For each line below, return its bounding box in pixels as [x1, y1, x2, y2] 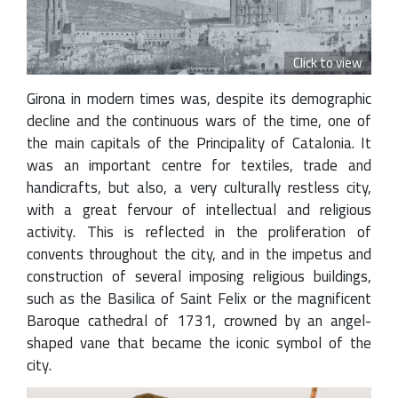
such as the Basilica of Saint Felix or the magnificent [27, 284, 371, 314]
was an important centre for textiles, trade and [27, 151, 371, 180]
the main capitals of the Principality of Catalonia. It [27, 129, 371, 158]
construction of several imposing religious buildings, [27, 262, 371, 291]
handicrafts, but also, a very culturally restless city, [27, 173, 371, 203]
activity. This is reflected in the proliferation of [27, 218, 371, 247]
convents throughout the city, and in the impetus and [27, 240, 371, 269]
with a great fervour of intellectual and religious [27, 195, 371, 225]
